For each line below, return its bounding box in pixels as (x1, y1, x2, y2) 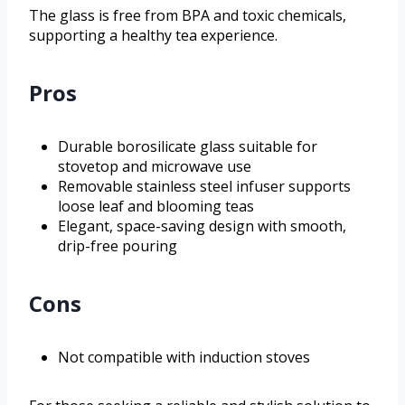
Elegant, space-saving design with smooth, (58, 215, 346, 236)
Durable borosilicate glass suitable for (58, 136, 317, 156)
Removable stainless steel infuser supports (58, 175, 351, 196)
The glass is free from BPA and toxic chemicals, (29, 5, 346, 25)
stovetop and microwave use (58, 155, 251, 176)
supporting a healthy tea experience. (29, 24, 278, 45)
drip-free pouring (58, 235, 177, 256)
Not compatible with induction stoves (58, 346, 310, 367)
